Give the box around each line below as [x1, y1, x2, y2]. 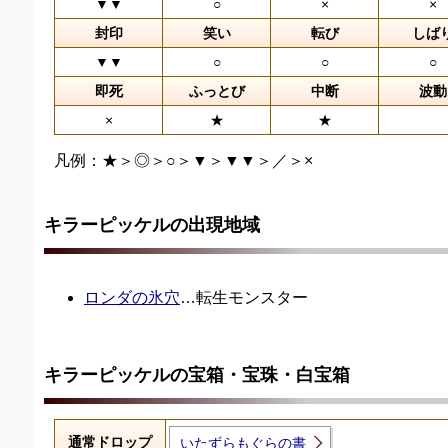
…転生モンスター [180, 289, 308, 307]
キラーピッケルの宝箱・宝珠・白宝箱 [44, 365, 350, 386]
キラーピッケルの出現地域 [44, 215, 260, 236]
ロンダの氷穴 [84, 289, 180, 307]
